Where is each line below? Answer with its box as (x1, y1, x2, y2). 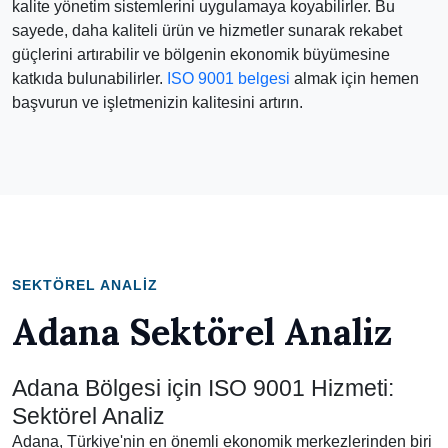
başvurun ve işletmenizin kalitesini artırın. (12, 94, 303, 111)
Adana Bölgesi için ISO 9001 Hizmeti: (12, 375, 394, 401)
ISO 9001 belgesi (167, 70, 290, 87)
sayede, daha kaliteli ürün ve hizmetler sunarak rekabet (12, 22, 402, 39)
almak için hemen (290, 70, 419, 87)
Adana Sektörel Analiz (12, 309, 392, 355)
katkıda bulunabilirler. (12, 70, 167, 87)
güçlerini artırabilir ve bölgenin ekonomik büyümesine (12, 46, 390, 63)
